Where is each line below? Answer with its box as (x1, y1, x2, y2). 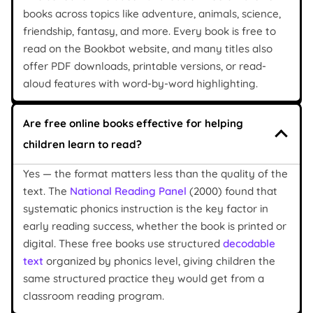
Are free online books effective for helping (23, 116, 243, 130)
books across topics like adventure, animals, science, (23, 6, 281, 20)
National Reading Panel (70, 184, 187, 198)
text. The (23, 184, 70, 198)
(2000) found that (187, 184, 277, 198)
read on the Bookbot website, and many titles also (23, 41, 272, 55)
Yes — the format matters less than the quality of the (23, 166, 288, 180)
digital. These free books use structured (23, 236, 223, 250)
